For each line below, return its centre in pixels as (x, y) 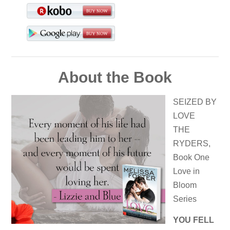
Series (185, 199)
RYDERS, (192, 143)
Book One (191, 157)
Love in (187, 171)
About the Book (115, 77)
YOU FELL (194, 220)
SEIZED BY (195, 102)
